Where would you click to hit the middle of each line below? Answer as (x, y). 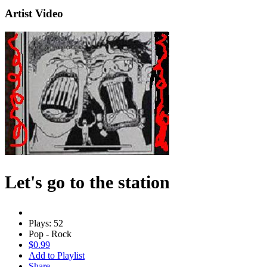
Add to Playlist (57, 255)
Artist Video (34, 14)
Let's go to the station (87, 182)
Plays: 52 (46, 223)
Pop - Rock (50, 234)
